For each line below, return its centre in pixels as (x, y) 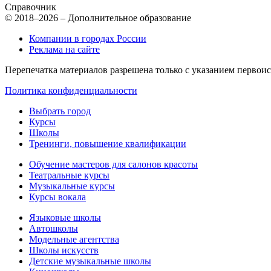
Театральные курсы (69, 175)
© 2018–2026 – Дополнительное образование (98, 18)
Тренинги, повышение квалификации (108, 143)
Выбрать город (60, 111)
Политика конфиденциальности (71, 90)
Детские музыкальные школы (90, 261)
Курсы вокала (57, 197)
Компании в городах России (88, 38)
